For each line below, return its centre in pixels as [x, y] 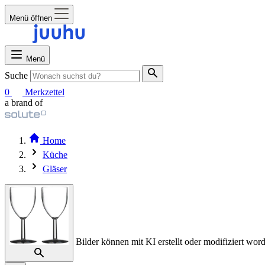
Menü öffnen [31, 18]
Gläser [55, 169]
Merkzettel [45, 92]
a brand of [24, 103]
